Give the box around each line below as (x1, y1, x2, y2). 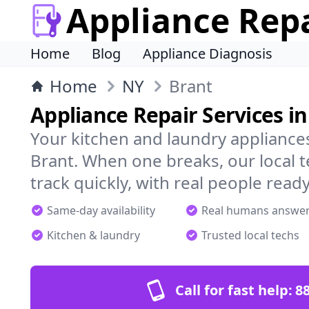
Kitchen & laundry (47, 228, 140, 243)
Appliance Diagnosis (143, 44, 272, 63)
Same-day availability (47, 203, 155, 218)
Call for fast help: (175, 281, 292, 299)
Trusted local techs (201, 228, 299, 243)
